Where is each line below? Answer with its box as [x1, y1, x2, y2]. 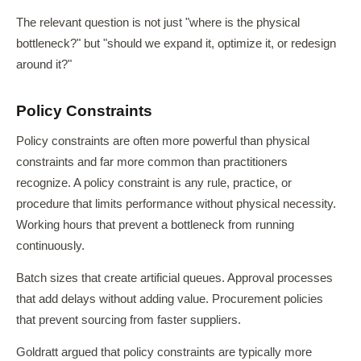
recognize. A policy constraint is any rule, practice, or [16, 176, 292, 189]
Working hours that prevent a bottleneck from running [16, 218, 294, 231]
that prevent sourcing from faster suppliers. [16, 313, 241, 326]
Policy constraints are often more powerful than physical [16, 135, 309, 147]
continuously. [16, 239, 85, 252]
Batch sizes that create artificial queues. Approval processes [16, 272, 333, 284]
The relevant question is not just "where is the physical [16, 16, 300, 29]
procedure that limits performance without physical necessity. [16, 197, 336, 210]
